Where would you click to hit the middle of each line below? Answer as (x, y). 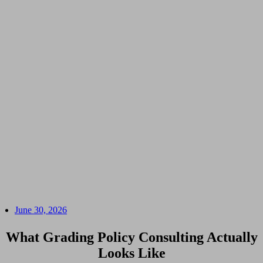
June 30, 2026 (41, 210)
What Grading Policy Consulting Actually (131, 237)
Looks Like (131, 253)
